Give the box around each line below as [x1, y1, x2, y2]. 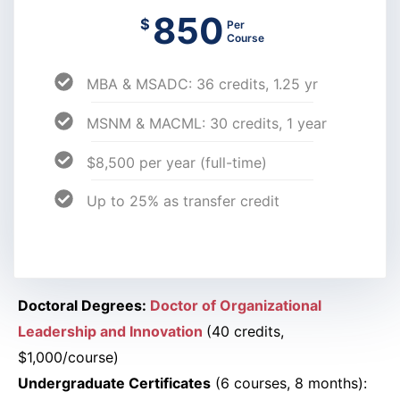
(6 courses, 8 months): [211, 374, 367, 393]
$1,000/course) [18, 348, 119, 367]
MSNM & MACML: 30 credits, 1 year [86, 113, 327, 132]
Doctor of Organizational [150, 296, 321, 315]
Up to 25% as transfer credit [86, 192, 279, 211]
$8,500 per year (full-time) [86, 153, 267, 171]
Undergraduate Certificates [18, 374, 211, 393]
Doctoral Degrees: [18, 296, 150, 315]
